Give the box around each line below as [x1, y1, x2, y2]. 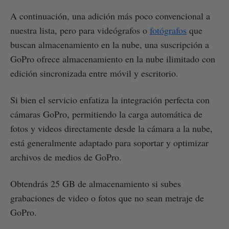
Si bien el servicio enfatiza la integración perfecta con [10, 93, 210, 106]
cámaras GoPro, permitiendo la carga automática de [10, 107, 202, 120]
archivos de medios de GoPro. [10, 150, 122, 163]
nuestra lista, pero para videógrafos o [10, 24, 150, 36]
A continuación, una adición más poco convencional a [10, 9, 210, 22]
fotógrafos [150, 24, 187, 36]
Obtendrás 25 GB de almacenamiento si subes [10, 177, 181, 190]
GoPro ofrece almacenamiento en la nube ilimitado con [10, 52, 215, 65]
